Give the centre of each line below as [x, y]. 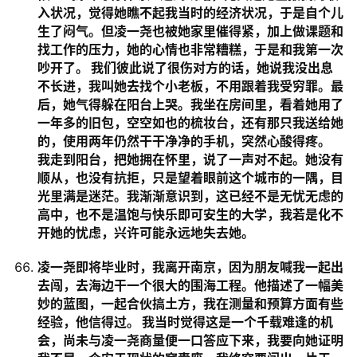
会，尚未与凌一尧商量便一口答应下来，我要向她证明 [190, 340]
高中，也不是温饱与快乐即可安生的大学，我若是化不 [190, 214]
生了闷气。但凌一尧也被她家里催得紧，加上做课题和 [190, 31]
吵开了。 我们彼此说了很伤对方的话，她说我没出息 [185, 68]
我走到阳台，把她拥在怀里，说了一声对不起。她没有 [190, 159]
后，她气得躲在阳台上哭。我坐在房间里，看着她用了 [190, 104]
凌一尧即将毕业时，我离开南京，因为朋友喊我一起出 [190, 267]
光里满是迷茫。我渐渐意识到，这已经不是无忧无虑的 [190, 196]
